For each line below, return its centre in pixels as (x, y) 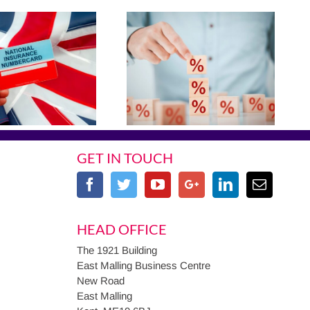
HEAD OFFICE (122, 229)
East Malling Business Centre (144, 265)
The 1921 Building (117, 250)
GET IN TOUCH (125, 157)
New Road (101, 280)
